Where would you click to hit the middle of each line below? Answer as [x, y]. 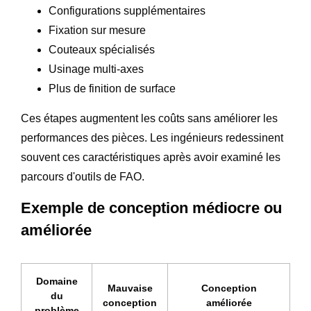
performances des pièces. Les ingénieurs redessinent [152, 137]
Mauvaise [130, 288]
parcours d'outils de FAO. [83, 176]
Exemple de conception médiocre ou [151, 208]
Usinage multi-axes [96, 69]
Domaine [57, 281]
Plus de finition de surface [112, 88]
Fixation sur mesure [97, 30]
